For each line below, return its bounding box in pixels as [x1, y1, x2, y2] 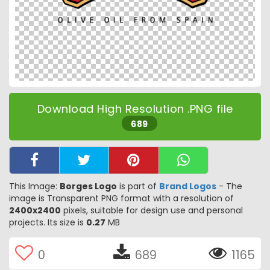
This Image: [9, 180, 60, 192]
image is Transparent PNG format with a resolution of [9, 192, 234, 204]
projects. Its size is [9, 216, 86, 228]
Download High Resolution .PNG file [37, 101, 233, 117]
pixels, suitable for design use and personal [61, 204, 243, 216]
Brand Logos [159, 180, 216, 192]
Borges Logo [60, 180, 117, 192]
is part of [117, 180, 159, 192]
